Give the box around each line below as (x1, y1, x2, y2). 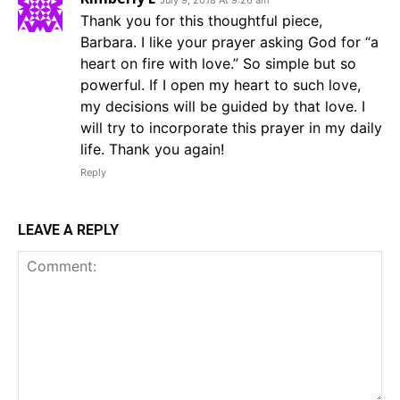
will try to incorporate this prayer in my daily (80, 119, 382, 137)
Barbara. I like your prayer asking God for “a (80, 33, 379, 52)
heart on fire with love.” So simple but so (80, 54, 356, 73)
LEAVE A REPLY (18, 221, 119, 239)
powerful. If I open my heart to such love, (80, 76, 361, 95)
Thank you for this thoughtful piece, (80, 12, 322, 30)
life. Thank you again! (80, 140, 224, 159)
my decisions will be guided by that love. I (80, 97, 365, 116)
